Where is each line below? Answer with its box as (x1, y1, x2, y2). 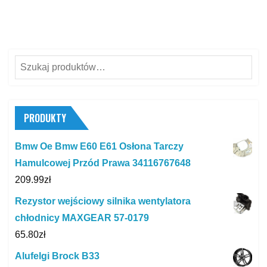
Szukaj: (14, 58, 46, 69)
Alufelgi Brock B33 (15, 251, 100, 262)
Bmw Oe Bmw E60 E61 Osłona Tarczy (15, 141, 184, 152)
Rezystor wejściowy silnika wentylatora (15, 196, 191, 207)
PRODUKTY (24, 111, 66, 126)
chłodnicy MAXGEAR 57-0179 (15, 213, 149, 223)
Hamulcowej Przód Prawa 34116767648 (15, 158, 191, 169)
